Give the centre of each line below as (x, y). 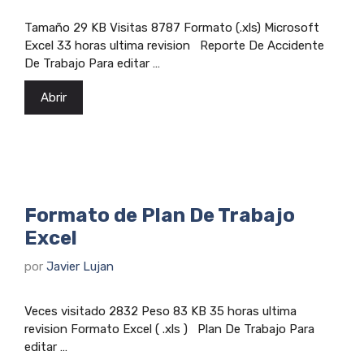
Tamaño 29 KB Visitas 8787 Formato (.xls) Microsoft (172, 28)
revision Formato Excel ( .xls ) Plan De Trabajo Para (169, 329)
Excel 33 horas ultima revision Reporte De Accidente (174, 46)
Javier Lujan (80, 266)
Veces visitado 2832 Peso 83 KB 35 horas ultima (160, 311)
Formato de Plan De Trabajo (160, 216)
